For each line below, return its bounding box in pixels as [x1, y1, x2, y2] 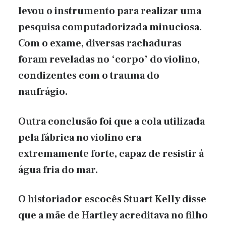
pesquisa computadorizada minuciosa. [18, 20, 202, 34]
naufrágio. [18, 85, 68, 98]
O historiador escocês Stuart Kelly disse [18, 193, 206, 206]
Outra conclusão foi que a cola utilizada [18, 115, 205, 128]
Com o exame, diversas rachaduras [18, 36, 182, 50]
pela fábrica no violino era [18, 131, 141, 144]
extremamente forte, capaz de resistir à [18, 147, 204, 160]
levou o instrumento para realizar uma [18, 4, 201, 18]
